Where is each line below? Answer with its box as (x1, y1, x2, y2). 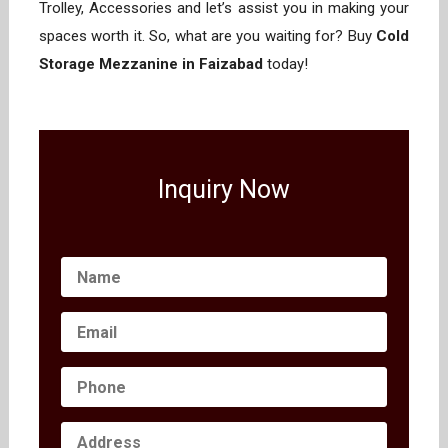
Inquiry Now (158, 175, 290, 204)
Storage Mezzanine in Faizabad (39, 55, 267, 73)
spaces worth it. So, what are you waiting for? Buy (39, 27, 376, 45)
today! (267, 55, 308, 73)
